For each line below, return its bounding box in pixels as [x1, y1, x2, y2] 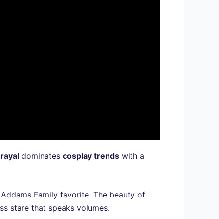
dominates [19, 151, 63, 161]
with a [119, 151, 144, 161]
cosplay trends [63, 151, 119, 161]
